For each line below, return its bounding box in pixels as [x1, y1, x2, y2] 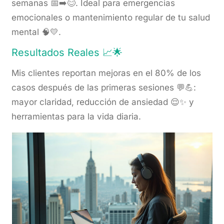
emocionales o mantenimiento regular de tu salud [11, 12, 210, 23]
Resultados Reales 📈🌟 [11, 46, 123, 59]
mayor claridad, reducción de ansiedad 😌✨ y [11, 97, 194, 107]
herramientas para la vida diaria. [11, 111, 141, 122]
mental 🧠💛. [11, 27, 61, 37]
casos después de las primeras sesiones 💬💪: [11, 82, 196, 93]
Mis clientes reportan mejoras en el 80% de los [11, 68, 201, 78]
